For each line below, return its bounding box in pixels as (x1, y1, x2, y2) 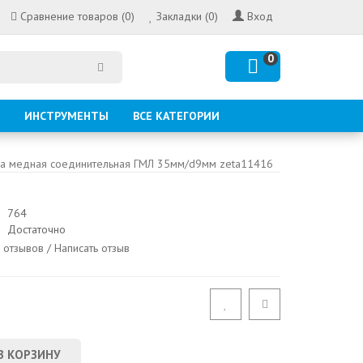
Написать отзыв (54, 240, 130, 255)
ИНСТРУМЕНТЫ (24, 109, 109, 123)
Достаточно (6, 222, 66, 237)
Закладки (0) (156, 9, 218, 23)
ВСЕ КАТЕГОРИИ (133, 109, 220, 123)
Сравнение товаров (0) (20, 9, 135, 23)
